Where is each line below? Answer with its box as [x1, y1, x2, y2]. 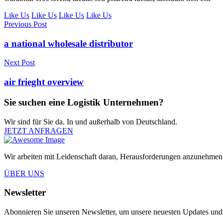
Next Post [4, 58, 35, 67]
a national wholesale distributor [4, 38, 133, 49]
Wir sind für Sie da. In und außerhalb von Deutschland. [4, 117, 177, 126]
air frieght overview [4, 77, 84, 88]
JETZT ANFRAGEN [4, 126, 73, 135]
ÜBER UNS [4, 169, 44, 178]
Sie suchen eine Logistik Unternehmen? [4, 97, 164, 108]
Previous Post [4, 20, 47, 28]
